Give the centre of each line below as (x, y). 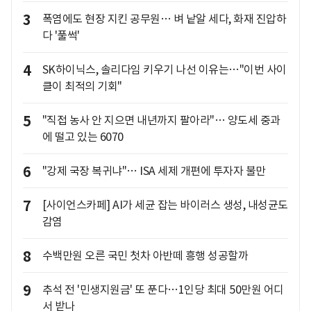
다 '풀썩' (61, 36)
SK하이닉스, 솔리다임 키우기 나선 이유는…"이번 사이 (164, 70)
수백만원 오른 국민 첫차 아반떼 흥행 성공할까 (145, 256)
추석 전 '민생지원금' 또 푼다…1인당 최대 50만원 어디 (163, 290)
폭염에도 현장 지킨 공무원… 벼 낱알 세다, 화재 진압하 (164, 19)
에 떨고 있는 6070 (83, 137)
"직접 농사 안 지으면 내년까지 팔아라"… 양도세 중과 (161, 120)
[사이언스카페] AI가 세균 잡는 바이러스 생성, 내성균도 (165, 205)
